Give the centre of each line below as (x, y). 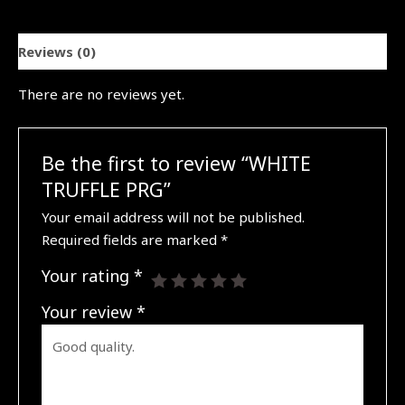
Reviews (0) (57, 51)
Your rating (88, 275)
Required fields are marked (132, 239)
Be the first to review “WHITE (177, 164)
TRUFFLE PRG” (107, 190)
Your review (89, 311)
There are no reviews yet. (101, 94)
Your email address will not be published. (174, 217)
